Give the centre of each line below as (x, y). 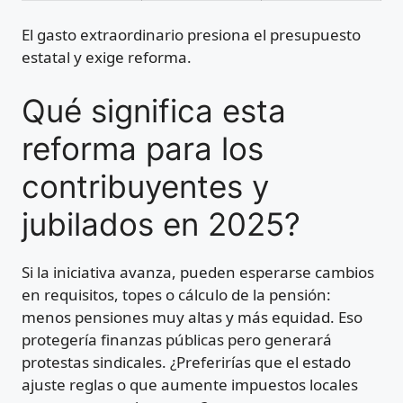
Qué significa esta (154, 110)
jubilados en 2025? (161, 224)
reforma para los (143, 148)
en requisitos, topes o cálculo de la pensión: (176, 294)
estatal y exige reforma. (107, 58)
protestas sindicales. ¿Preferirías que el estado (186, 362)
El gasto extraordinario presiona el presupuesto (191, 35)
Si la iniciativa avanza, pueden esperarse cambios (198, 272)
